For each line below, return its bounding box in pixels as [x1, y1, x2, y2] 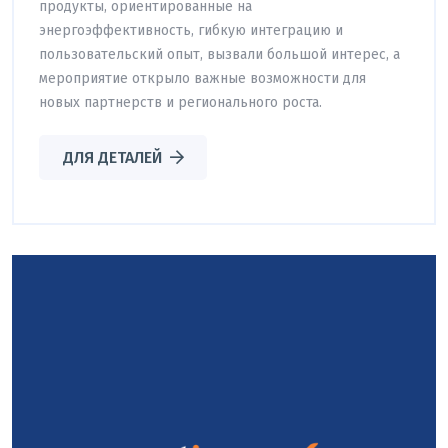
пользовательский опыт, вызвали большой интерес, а [39, 45, 400, 63]
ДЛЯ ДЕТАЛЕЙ [62, 147, 162, 167]
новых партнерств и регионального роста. [39, 93, 322, 111]
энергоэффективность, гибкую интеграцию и [39, 21, 343, 39]
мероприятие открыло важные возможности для [39, 69, 366, 87]
